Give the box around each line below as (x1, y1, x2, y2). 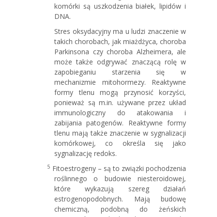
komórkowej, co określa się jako (54, 138, 186, 148)
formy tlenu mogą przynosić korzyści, (54, 87, 186, 97)
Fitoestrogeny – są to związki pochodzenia (50, 163, 186, 173)
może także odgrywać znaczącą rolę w (54, 57, 186, 66)
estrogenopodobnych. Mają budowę (54, 194, 186, 203)
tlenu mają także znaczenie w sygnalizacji (54, 128, 186, 138)
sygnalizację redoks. (54, 148, 117, 158)
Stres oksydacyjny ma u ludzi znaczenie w (54, 26, 186, 36)
